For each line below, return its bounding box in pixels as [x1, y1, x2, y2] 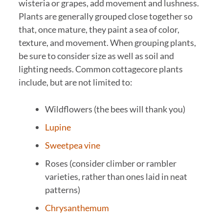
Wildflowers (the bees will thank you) [44, 104, 185, 115]
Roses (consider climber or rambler [44, 158, 176, 169]
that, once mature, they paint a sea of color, [18, 24, 179, 35]
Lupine [44, 122, 71, 133]
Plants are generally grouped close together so [18, 11, 193, 22]
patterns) [44, 184, 80, 196]
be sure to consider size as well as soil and [18, 50, 174, 62]
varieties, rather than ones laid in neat [44, 171, 187, 182]
